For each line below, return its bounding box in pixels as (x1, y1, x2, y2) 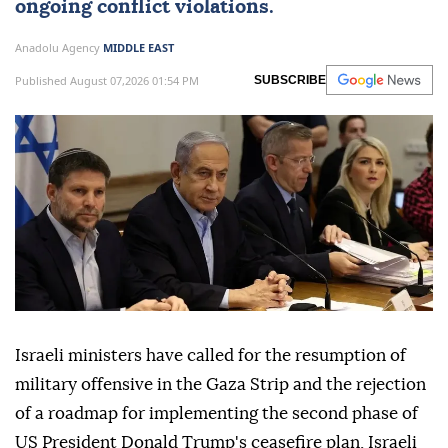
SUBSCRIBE (254, 73, 326, 88)
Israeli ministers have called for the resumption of (15, 347, 406, 365)
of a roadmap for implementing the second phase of (15, 405, 418, 423)
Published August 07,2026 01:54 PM (15, 72, 199, 88)
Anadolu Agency (15, 40, 103, 56)
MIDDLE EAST (103, 40, 174, 56)
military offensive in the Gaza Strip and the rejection (15, 376, 426, 394)
